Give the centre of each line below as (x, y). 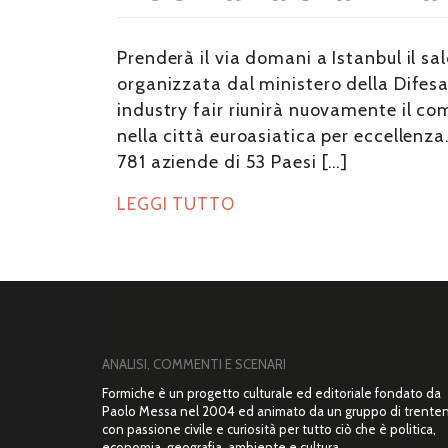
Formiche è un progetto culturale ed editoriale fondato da (271, 393)
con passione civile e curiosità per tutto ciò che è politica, (269, 429)
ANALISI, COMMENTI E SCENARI (194, 364)
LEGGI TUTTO (176, 203)
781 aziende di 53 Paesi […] (233, 161)
